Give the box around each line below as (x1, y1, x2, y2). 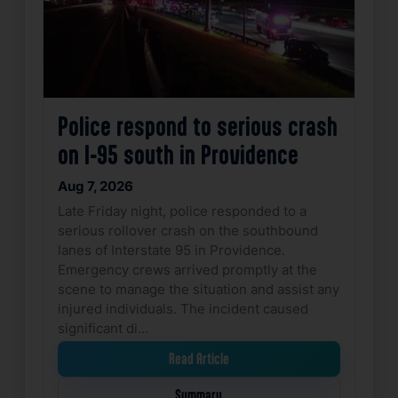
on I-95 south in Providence (57, 140, 298, 169)
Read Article (168, 351, 229, 368)
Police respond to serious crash (57, 112, 338, 140)
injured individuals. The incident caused (57, 298, 308, 319)
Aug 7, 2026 (57, 177, 133, 196)
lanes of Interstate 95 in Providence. (57, 240, 285, 260)
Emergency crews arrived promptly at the (57, 259, 317, 280)
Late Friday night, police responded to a (57, 201, 306, 221)
